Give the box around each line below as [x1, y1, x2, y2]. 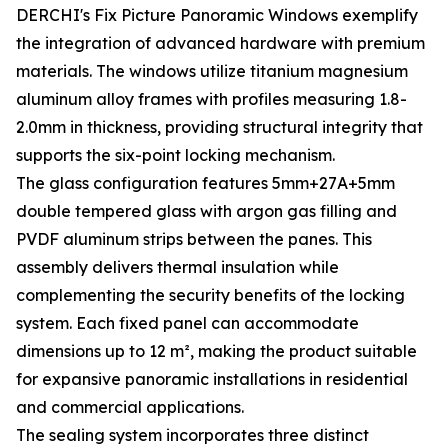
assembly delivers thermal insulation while [16, 257, 339, 277]
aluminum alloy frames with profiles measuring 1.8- [16, 89, 407, 109]
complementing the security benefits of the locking [16, 285, 405, 305]
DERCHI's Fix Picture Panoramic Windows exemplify [16, 5, 418, 25]
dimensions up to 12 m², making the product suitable [16, 341, 417, 361]
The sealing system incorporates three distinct [16, 425, 369, 445]
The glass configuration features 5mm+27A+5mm [16, 173, 395, 193]
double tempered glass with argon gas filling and [16, 201, 397, 221]
